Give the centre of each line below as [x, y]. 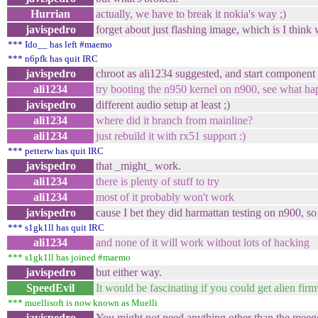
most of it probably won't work [165, 197]
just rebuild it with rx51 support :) [171, 136]
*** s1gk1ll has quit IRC [56, 227]
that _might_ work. [138, 166]
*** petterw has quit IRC [56, 151]
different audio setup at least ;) [163, 105]
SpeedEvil [50, 288]
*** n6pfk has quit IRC [53, 59]
